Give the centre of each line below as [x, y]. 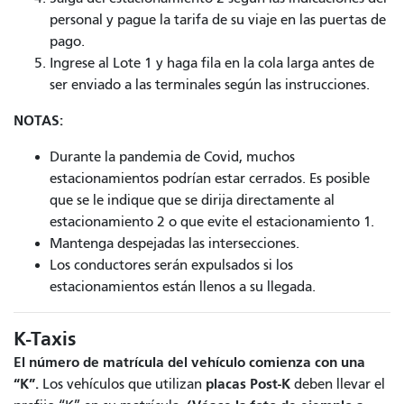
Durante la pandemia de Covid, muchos [172, 156]
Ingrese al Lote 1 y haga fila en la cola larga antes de [212, 63]
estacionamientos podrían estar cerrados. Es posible [210, 178]
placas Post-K [246, 383]
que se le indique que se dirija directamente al [192, 200]
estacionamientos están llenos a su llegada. [183, 286]
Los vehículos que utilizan [120, 384]
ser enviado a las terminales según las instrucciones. [210, 84]
